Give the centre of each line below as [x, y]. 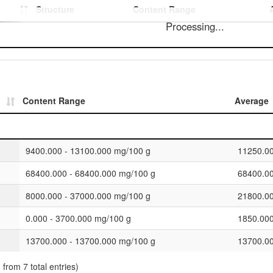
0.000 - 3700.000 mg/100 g [78, 218]
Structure [55, 9]
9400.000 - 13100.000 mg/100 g [88, 151]
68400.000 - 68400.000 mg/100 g [90, 173]
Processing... [195, 26]
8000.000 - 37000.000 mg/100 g [88, 196]
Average [252, 101]
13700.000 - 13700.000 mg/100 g [90, 241]
